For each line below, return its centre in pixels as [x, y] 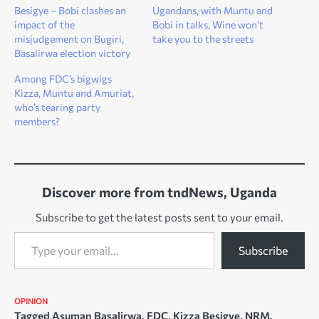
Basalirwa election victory [72, 53]
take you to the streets [203, 38]
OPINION [31, 300]
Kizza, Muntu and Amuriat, [74, 93]
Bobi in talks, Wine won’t [208, 24]
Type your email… [31, 231]
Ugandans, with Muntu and [213, 10]
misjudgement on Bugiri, [69, 38]
